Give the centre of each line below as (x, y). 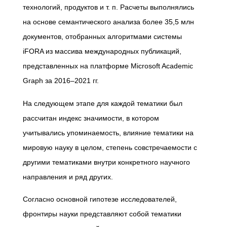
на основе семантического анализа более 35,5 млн (108, 22)
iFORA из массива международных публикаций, (102, 51)
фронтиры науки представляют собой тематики (102, 214)
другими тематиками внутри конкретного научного (106, 162)
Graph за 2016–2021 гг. (61, 81)
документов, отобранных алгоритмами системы (102, 37)
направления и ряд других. (69, 177)
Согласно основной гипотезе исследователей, (100, 199)
